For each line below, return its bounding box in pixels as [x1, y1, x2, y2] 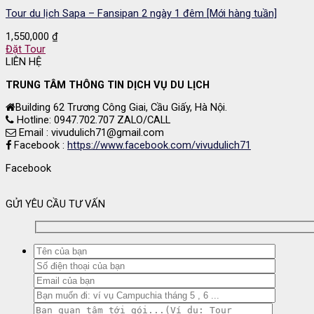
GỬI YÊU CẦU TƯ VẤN [6, 197, 105, 210]
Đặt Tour [6, 42, 46, 55]
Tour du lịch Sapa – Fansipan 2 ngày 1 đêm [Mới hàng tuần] [6, 7, 277, 20]
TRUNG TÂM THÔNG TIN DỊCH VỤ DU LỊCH [6, 78, 210, 91]
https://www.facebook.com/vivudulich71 [67, 139, 251, 152]
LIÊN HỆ [6, 55, 41, 68]
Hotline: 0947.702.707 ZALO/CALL [14, 114, 170, 127]
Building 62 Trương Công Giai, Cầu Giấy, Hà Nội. [15, 101, 227, 114]
